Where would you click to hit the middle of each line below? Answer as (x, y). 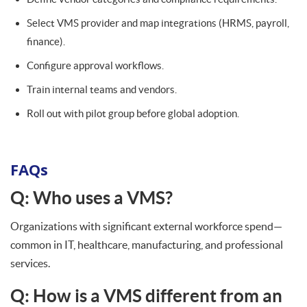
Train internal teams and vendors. (102, 89)
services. (30, 263)
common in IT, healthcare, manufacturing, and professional (147, 244)
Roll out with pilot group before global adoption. (133, 113)
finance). (46, 41)
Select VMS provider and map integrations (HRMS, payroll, (158, 23)
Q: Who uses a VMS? (91, 198)
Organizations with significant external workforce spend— (146, 226)
